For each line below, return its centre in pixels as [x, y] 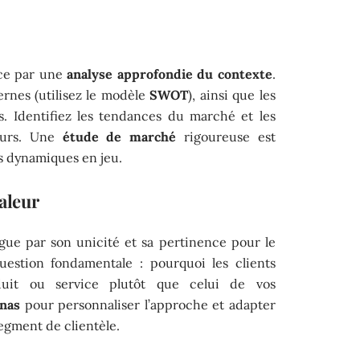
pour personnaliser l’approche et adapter [148, 304]
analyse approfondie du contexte [170, 74]
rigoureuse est [226, 136]
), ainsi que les [232, 94]
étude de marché [119, 136]
